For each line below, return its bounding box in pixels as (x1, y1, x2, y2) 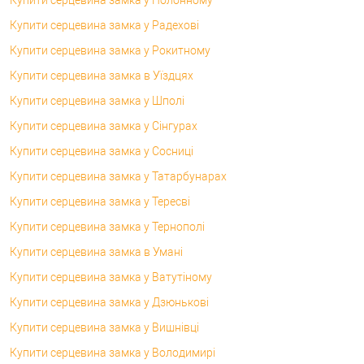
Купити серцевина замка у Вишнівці (10, 320, 199, 334)
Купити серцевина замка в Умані (10, 245, 183, 258)
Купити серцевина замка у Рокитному (10, 43, 210, 57)
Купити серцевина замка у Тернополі (10, 219, 205, 233)
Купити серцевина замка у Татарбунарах (10, 169, 227, 183)
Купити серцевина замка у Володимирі (10, 345, 215, 359)
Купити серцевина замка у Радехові (10, 18, 199, 32)
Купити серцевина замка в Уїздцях (10, 68, 193, 82)
